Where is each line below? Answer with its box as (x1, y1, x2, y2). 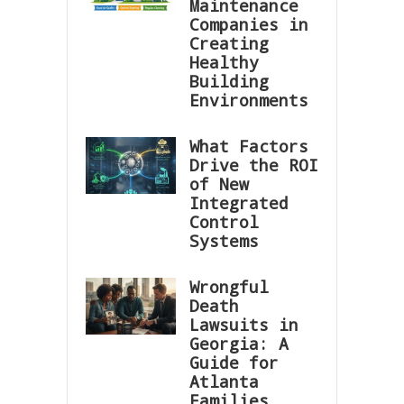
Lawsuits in (189, 313, 298, 335)
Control (189, 210, 259, 233)
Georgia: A (189, 332, 289, 354)
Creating (189, 32, 269, 54)
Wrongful (189, 275, 269, 298)
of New (189, 172, 249, 195)
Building (189, 69, 269, 92)
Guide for (189, 351, 279, 373)
